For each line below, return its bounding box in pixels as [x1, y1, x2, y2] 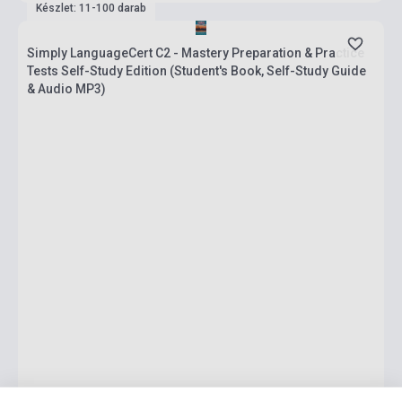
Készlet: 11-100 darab [36, 2, 146, 14]
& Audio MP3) [27, 82, 106, 96]
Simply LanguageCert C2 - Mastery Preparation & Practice [27, 46, 364, 60]
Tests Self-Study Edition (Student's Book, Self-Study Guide [27, 64, 366, 78]
